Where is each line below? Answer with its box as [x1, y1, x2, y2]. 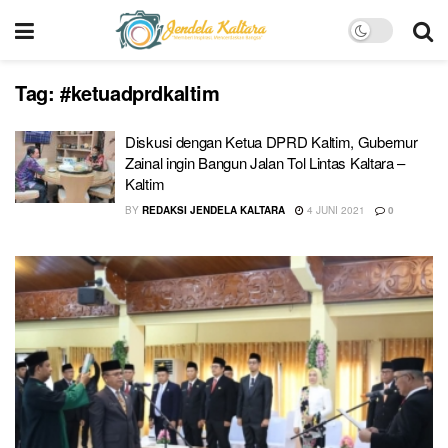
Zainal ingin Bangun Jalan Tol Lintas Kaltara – [125, 152, 406, 173]
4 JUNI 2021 [304, 203, 365, 217]
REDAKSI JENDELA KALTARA [142, 203, 285, 217]
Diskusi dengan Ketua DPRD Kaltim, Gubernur [125, 131, 418, 152]
